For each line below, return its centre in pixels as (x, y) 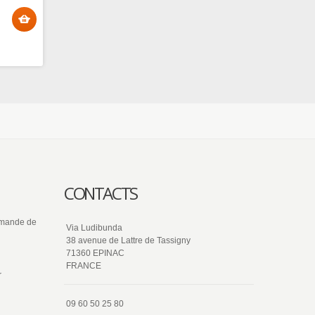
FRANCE (84, 266)
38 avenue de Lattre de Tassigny (128, 240)
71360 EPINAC (95, 253)
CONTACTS (101, 193)
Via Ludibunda (94, 228)
